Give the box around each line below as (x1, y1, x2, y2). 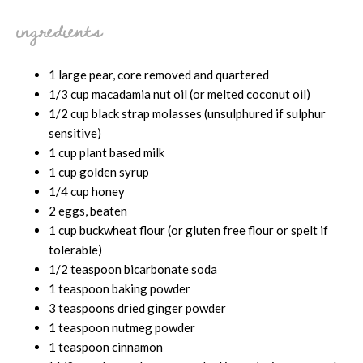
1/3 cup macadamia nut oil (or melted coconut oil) (49, 86, 310, 101)
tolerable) (49, 241, 102, 257)
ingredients (16, 11, 102, 49)
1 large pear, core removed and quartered (49, 66, 269, 82)
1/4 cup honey (49, 183, 125, 199)
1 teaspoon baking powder (49, 280, 190, 296)
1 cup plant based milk (49, 144, 164, 160)
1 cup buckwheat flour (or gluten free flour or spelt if (49, 222, 328, 237)
